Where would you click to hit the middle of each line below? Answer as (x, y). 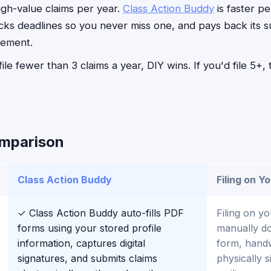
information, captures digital (81, 243)
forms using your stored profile (90, 228)
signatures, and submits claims (87, 258)
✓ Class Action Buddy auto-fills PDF (101, 213)
